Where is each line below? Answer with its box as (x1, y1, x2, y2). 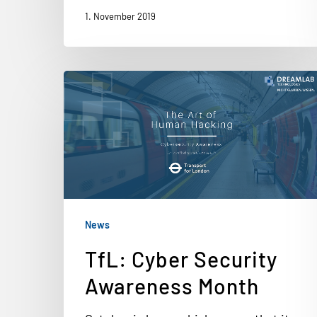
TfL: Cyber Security (85, 246, 277, 272)
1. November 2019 (85, 11, 156, 23)
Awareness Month (85, 273, 259, 299)
